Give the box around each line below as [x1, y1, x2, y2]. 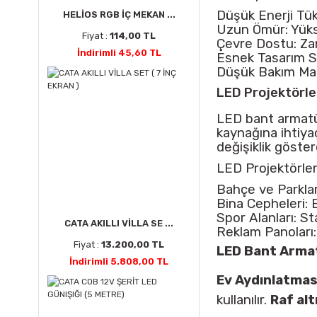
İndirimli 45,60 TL [76, 47, 161, 58]
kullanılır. [217, 292, 270, 308]
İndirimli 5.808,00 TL [69, 256, 168, 267]
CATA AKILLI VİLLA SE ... [64, 218, 173, 229]
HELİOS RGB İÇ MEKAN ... [62, 9, 175, 20]
